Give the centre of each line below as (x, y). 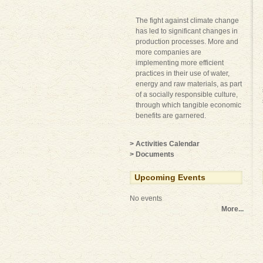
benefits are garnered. (171, 116)
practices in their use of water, (183, 73)
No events (146, 198)
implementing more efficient (180, 63)
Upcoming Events (170, 177)
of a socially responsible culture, (187, 95)
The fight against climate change (187, 21)
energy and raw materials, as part (189, 84)
